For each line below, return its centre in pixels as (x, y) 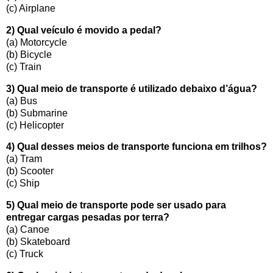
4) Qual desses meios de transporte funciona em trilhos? (136, 147)
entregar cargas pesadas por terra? (88, 218)
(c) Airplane (31, 8)
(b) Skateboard (38, 242)
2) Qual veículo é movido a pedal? (84, 30)
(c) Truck (25, 254)
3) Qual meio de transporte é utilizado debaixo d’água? (132, 88)
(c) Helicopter (35, 125)
